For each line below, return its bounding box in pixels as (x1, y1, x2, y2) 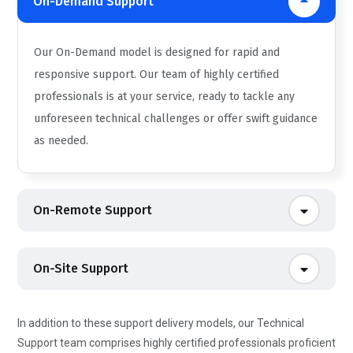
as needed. (34, 133, 88, 147)
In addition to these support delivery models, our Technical (17, 316, 304, 329)
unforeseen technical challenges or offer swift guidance (34, 111, 318, 125)
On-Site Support (33, 260, 129, 276)
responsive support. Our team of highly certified (34, 67, 279, 81)
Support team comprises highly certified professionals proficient (17, 336, 336, 349)
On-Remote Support (33, 202, 152, 217)
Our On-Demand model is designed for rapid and (34, 45, 280, 59)
